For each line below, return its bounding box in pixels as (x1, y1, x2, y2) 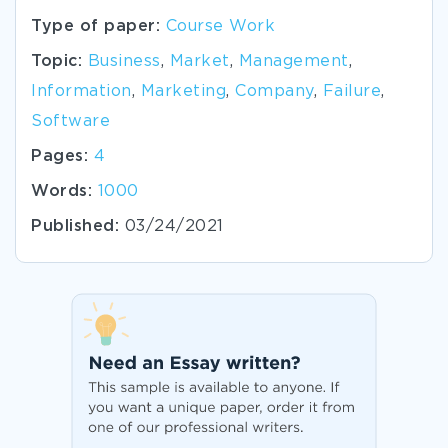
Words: (31, 184, 92, 199)
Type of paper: (31, 19, 166, 34)
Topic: (31, 54, 88, 69)
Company (235, 84, 314, 99)
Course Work (165, 19, 275, 34)
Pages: (31, 149, 88, 164)
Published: (31, 219, 119, 234)
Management (238, 54, 349, 69)
